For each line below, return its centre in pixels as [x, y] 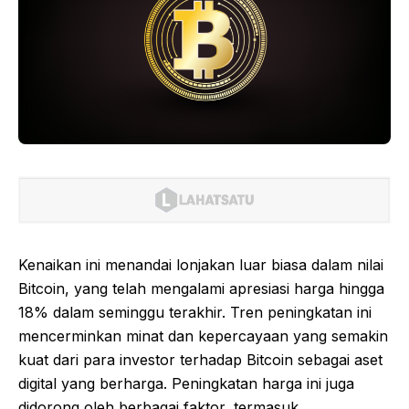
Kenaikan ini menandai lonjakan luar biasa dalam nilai [201, 265]
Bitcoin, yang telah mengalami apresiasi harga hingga [201, 288]
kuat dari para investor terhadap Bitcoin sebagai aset [200, 360]
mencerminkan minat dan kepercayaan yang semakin [203, 336]
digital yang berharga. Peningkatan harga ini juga [186, 383]
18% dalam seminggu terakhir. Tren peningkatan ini [195, 312]
